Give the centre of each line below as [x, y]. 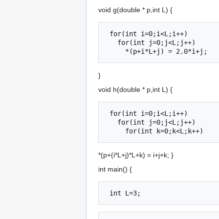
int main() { [115, 169]
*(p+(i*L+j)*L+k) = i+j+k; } [136, 155]
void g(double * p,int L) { [135, 10]
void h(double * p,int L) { [135, 90]
